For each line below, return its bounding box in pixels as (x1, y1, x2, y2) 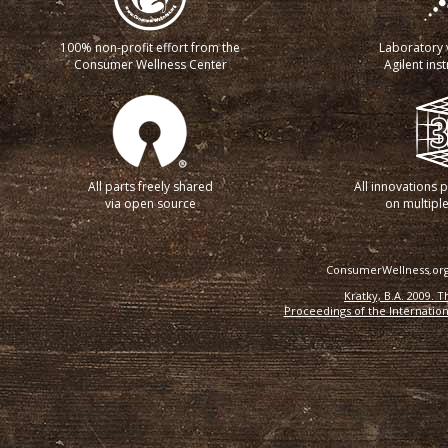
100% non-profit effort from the (60, 38, 240, 56)
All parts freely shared (87, 177, 213, 195)
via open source (104, 194, 196, 212)
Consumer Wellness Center (73, 55, 227, 73)
